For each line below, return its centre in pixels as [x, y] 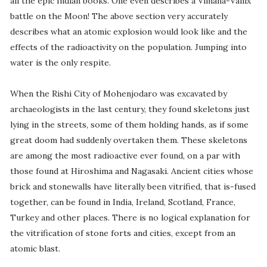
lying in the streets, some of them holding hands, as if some [129, 125]
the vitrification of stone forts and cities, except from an [122, 233]
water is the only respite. [60, 63]
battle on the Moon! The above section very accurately [119, 16]
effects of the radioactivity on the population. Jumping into [128, 47]
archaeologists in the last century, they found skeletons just [130, 109]
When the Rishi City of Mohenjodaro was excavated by [118, 94]
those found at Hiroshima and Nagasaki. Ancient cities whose [131, 171]
